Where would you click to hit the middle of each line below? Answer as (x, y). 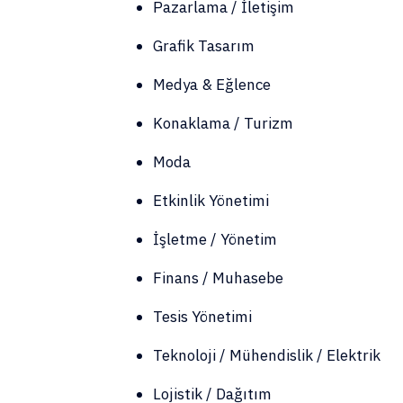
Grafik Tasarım (204, 46)
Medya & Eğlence (212, 85)
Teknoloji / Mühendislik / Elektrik (267, 355)
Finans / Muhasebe (218, 278)
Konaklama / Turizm (223, 123)
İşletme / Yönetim (215, 239)
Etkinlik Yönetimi (211, 201)
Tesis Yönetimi (202, 317)
